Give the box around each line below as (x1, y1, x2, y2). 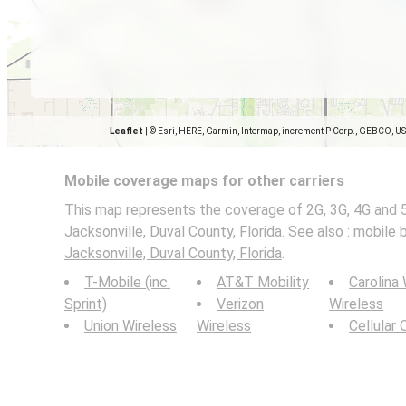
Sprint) (64, 295, 107, 313)
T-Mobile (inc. (84, 274, 170, 291)
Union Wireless (84, 317, 177, 334)
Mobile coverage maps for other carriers (64, 172, 344, 189)
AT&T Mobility (217, 274, 310, 291)
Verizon (217, 295, 265, 313)
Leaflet (110, 126, 143, 136)
